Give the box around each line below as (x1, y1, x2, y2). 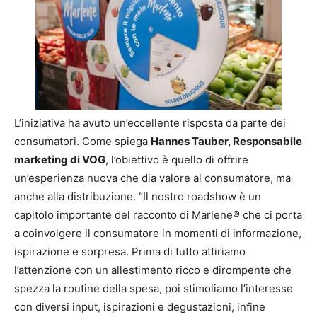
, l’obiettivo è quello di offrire (105, 153, 248, 167)
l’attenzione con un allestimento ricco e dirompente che (14, 263, 292, 277)
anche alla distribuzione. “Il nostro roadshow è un (14, 190, 261, 204)
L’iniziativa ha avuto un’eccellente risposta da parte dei (14, 116, 286, 130)
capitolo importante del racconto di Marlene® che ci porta (14, 208, 302, 222)
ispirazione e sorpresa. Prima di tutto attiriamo (14, 245, 246, 259)
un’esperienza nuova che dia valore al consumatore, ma (14, 171, 291, 185)
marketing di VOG (14, 153, 105, 167)
